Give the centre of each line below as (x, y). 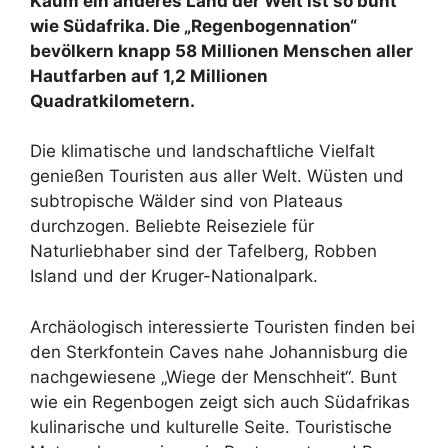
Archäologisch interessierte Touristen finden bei (222, 326)
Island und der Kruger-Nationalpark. (174, 276)
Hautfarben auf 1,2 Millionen (149, 75)
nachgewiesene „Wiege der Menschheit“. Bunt (213, 376)
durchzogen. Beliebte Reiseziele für (172, 226)
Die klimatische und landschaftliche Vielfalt (202, 151)
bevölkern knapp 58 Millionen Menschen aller (221, 50)
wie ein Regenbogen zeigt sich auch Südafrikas (220, 401)
